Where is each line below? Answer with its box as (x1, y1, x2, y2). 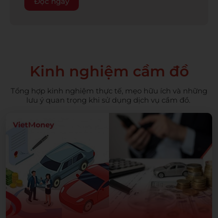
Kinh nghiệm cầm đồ (29, 62, 189, 80)
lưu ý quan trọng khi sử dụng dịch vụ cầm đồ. (26, 95, 192, 105)
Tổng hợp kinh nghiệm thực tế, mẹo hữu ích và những (11, 86, 207, 95)
